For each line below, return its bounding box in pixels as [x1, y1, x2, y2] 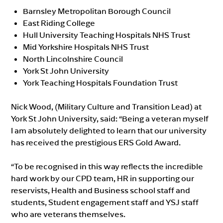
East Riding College [23, 17, 96, 28]
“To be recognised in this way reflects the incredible [11, 161, 204, 171]
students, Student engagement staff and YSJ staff [11, 197, 199, 207]
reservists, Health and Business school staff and [11, 185, 191, 195]
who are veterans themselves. [11, 209, 126, 219]
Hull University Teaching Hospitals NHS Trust [23, 29, 191, 40]
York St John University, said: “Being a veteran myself [11, 113, 209, 123]
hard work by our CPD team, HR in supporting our [11, 173, 195, 183]
